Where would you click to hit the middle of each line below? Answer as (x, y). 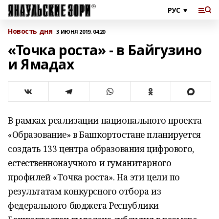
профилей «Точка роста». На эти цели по (94, 177)
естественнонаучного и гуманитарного (90, 163)
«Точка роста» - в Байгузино (105, 50)
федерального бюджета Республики (83, 205)
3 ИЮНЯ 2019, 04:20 (81, 31)
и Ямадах (41, 64)
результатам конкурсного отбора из (85, 191)
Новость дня (30, 31)
